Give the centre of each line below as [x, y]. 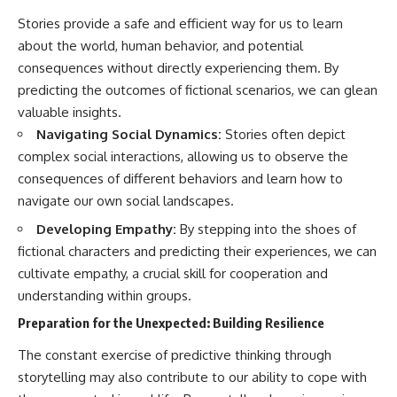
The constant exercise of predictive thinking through [175, 355]
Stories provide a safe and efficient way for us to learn [180, 23]
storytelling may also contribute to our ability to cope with [192, 378]
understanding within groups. [105, 296]
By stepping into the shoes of [266, 230]
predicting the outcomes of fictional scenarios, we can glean [198, 90]
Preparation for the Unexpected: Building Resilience [171, 322]
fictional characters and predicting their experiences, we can [197, 252]
